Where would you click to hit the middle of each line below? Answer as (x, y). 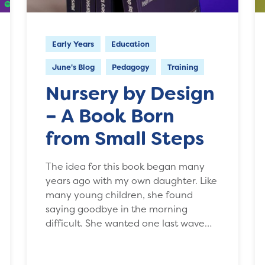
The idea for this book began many (125, 166)
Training (182, 67)
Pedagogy (131, 67)
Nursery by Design (130, 93)
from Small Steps (125, 138)
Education (131, 44)
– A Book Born (110, 116)
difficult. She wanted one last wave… (129, 223)
